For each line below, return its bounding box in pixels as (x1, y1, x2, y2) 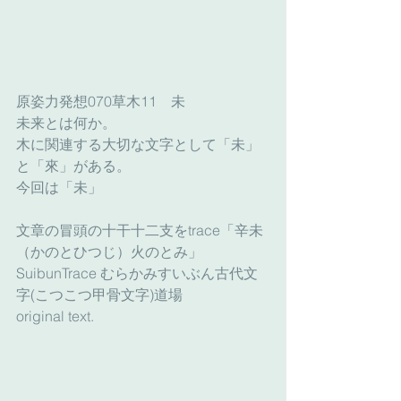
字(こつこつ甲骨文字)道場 (16, 286, 183, 304)
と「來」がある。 (16, 157, 131, 175)
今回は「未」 (16, 178, 102, 197)
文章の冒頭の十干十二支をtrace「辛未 (16, 221, 263, 240)
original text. (16, 307, 94, 326)
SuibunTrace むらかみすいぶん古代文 (16, 264, 258, 283)
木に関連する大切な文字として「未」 (16, 135, 260, 154)
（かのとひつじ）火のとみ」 (16, 243, 202, 261)
